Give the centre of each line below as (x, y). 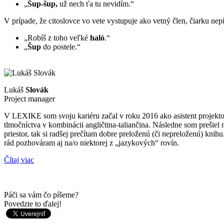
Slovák (37, 90)
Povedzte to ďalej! (33, 204)
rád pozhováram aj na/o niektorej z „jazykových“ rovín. (91, 143)
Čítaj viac (19, 160)
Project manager (29, 99)
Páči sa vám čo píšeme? (41, 195)
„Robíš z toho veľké (57, 38)
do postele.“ (61, 47)
